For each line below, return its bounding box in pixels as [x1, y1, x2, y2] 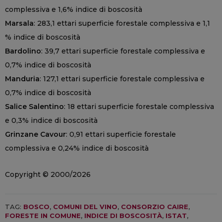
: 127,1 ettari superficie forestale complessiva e [40, 74, 205, 84]
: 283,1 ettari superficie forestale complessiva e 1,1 [34, 19, 210, 28]
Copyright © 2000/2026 [5, 170, 91, 179]
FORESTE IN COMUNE [5, 212, 81, 220]
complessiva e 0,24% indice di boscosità [5, 144, 149, 153]
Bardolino [5, 47, 41, 56]
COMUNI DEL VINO [53, 203, 117, 211]
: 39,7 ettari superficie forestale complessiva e [41, 47, 205, 56]
